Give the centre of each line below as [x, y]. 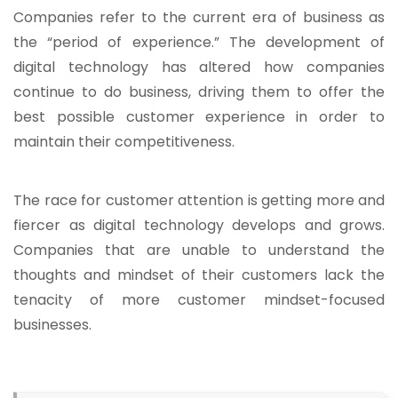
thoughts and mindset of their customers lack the [199, 275]
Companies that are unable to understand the [199, 251]
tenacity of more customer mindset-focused [199, 300]
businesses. [52, 325]
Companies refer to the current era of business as [199, 18]
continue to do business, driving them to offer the [199, 92]
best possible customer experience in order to [199, 117]
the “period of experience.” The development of [199, 43]
